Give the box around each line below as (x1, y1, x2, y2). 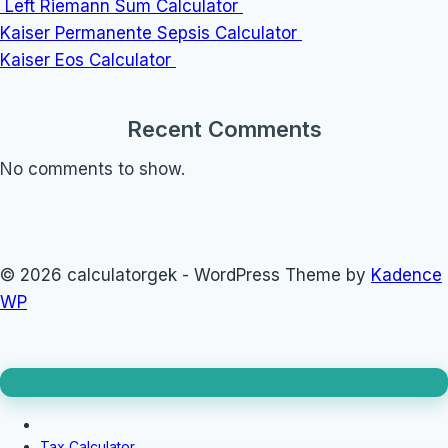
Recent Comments (126, 116, 322, 143)
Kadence (371, 265, 442, 286)
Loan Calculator (40, 415, 142, 433)
